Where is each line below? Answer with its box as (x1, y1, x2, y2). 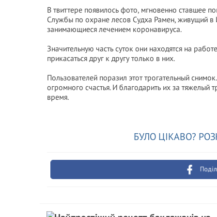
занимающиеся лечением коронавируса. (47, 24, 182, 34)
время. (47, 92, 69, 102)
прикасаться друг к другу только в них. (47, 53, 175, 63)
